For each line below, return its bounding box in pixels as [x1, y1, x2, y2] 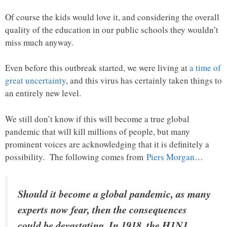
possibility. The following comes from [5, 150, 146, 163]
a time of [190, 62, 221, 73]
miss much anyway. [5, 36, 73, 48]
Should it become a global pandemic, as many [18, 186, 211, 201]
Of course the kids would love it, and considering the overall [5, 11, 219, 23]
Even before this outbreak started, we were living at [5, 62, 190, 73]
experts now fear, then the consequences [18, 202, 187, 217]
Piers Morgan [146, 150, 195, 163]
